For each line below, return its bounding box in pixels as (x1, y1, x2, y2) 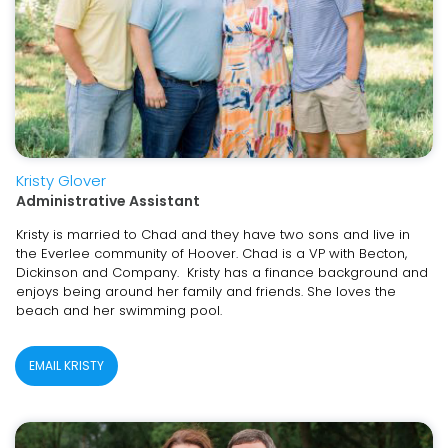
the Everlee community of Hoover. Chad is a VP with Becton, (16, 244, 407, 263)
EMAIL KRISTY (29, 357, 104, 374)
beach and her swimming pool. (16, 301, 222, 320)
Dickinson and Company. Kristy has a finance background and (16, 263, 428, 282)
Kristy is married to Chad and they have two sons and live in (16, 225, 410, 244)
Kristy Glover (16, 170, 106, 191)
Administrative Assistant (16, 191, 200, 211)
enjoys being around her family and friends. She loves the (16, 282, 396, 301)
